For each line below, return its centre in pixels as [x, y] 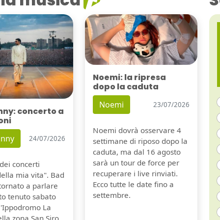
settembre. [111, 195]
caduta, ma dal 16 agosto [137, 152]
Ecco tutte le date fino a [133, 184]
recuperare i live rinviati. [135, 174]
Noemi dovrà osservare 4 [137, 130]
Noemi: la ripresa [129, 78]
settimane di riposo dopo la [140, 141]
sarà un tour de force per [136, 163]
